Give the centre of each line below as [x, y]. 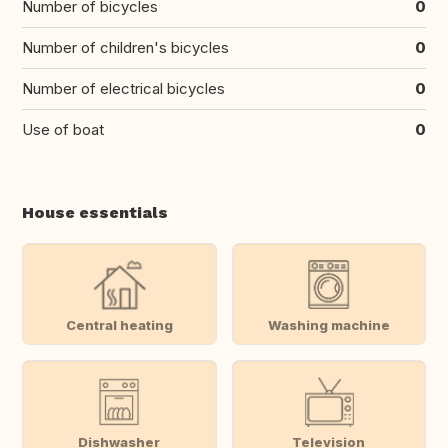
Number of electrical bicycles [123, 89]
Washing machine [328, 324]
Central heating [119, 324]
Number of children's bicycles [125, 48]
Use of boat [63, 130]
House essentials [95, 213]
